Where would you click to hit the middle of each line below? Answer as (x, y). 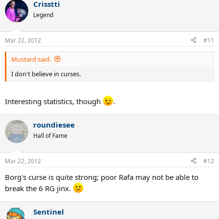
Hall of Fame (50, 136)
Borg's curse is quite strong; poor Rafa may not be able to (102, 177)
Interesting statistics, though (54, 101)
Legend (43, 15)
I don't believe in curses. (46, 74)
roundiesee (54, 125)
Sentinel (49, 211)
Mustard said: (31, 59)
